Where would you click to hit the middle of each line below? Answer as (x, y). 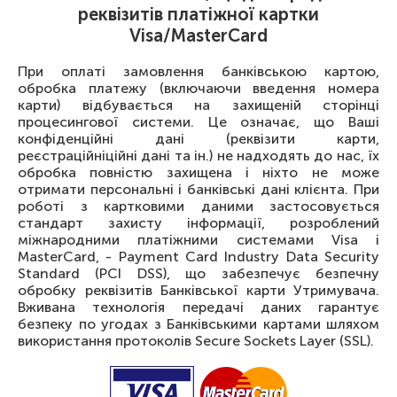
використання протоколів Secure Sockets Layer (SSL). (196, 341)
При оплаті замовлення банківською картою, (198, 72)
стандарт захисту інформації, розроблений (198, 223)
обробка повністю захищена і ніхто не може (198, 173)
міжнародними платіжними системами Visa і (198, 240)
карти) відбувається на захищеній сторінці (198, 105)
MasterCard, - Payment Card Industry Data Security (198, 257)
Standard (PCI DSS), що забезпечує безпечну (198, 274)
